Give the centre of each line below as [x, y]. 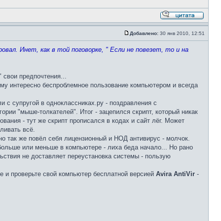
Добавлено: [144, 33]
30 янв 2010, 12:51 [182, 33]
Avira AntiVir [175, 174]
